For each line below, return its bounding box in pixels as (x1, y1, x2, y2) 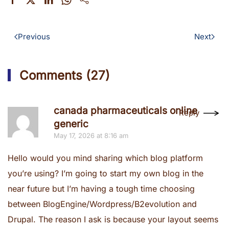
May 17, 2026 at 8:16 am (54, 131, 128, 140)
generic (54, 118, 88, 130)
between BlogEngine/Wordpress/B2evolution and (8, 199, 197, 209)
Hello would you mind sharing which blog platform (8, 153, 203, 163)
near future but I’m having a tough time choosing (8, 184, 195, 194)
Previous (18, 32, 50, 41)
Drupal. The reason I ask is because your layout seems (8, 214, 218, 224)
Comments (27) (15, 68, 110, 83)
